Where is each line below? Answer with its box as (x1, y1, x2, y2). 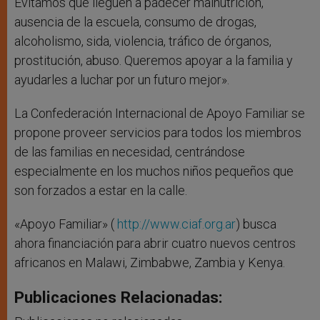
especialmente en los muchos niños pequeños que (14, 164, 294, 179)
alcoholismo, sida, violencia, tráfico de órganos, (14, 34, 271, 49)
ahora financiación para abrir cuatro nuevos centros (14, 236, 296, 251)
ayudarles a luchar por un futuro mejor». (14, 72, 229, 88)
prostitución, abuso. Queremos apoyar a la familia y (14, 53, 293, 69)
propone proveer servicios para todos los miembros (14, 125, 301, 141)
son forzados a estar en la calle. (14, 183, 187, 199)
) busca (236, 216, 276, 232)
